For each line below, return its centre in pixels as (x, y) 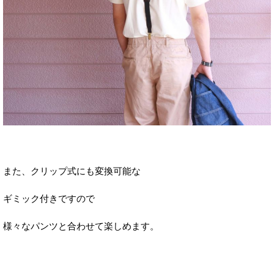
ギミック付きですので (49, 199)
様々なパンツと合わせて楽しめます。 (81, 226)
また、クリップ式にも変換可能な (72, 171)
